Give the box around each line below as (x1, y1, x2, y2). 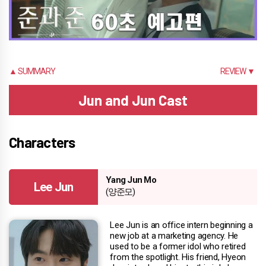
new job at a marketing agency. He (110, 230, 239, 242)
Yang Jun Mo (106, 175, 156, 186)
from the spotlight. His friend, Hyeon (110, 252, 246, 263)
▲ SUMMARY (9, 66, 55, 77)
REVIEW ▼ (220, 66, 255, 77)
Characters (9, 134, 75, 151)
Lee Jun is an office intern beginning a (110, 220, 253, 231)
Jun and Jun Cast (78, 91, 188, 109)
